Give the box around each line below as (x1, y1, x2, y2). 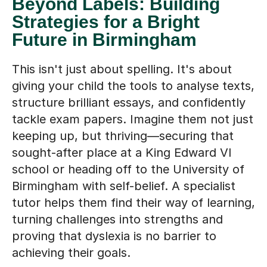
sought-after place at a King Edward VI (12, 145, 232, 160)
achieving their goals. (12, 246, 131, 260)
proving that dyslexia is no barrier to (12, 229, 216, 244)
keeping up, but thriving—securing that (12, 129, 234, 144)
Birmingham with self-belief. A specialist (12, 179, 235, 194)
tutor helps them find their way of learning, (12, 195, 255, 210)
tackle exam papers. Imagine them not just (12, 112, 253, 127)
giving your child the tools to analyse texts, (12, 79, 254, 94)
